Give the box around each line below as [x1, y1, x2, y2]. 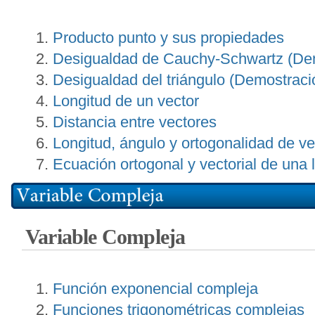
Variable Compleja [25, 225, 186, 248]
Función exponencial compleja [53, 279, 258, 297]
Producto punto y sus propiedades [53, 29, 284, 46]
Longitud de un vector [53, 92, 199, 110]
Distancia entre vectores [53, 113, 217, 131]
